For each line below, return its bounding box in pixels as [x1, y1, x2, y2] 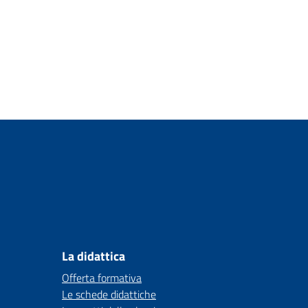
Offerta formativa [62, 269, 142, 286]
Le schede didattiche [62, 286, 156, 302]
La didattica [62, 247, 125, 265]
